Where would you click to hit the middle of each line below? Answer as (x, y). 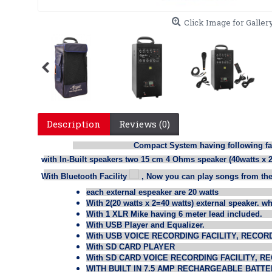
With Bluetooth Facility (85, 176)
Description (74, 124)
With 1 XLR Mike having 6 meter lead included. (174, 214)
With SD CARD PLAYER (131, 247)
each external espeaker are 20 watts (152, 192)
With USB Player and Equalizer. (145, 225)
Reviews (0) (144, 124)
